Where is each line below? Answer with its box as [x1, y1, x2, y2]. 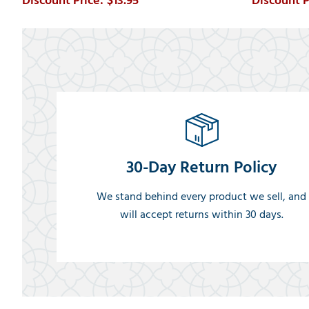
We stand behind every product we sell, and [97, 187, 307, 206]
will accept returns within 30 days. [119, 205, 283, 223]
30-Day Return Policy [126, 153, 277, 181]
